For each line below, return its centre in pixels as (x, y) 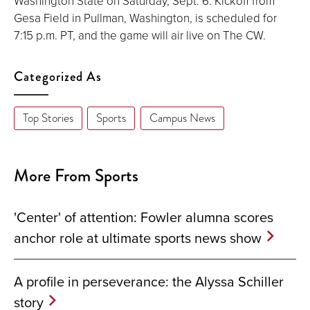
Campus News (182, 118)
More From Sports (76, 176)
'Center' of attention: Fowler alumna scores (144, 217)
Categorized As (58, 76)
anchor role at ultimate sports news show (138, 238)
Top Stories (48, 118)
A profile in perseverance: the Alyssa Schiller (149, 282)
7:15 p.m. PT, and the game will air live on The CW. (140, 35)
